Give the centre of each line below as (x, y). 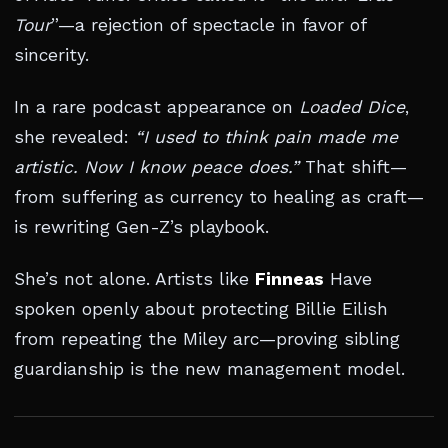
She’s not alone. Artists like (134, 279)
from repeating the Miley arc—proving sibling (207, 339)
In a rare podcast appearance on (156, 107)
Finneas (289, 279)
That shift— (353, 167)
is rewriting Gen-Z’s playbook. (141, 227)
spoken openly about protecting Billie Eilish (201, 309)
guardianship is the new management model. (209, 369)
